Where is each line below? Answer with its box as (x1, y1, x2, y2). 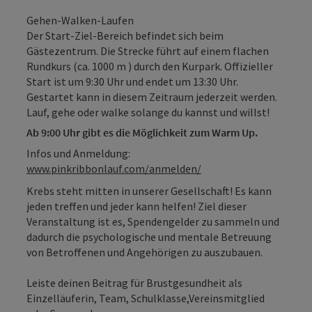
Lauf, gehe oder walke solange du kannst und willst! (26, 105, 272, 120)
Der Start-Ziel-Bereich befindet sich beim (26, 29, 224, 43)
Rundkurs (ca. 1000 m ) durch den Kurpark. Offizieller (26, 59, 273, 74)
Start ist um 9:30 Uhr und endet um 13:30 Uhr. (26, 75, 238, 89)
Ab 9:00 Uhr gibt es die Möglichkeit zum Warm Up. (26, 125, 258, 140)
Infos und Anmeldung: (26, 146, 130, 161)
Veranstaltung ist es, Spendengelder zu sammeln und (26, 214, 279, 229)
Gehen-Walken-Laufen (26, 13, 134, 28)
